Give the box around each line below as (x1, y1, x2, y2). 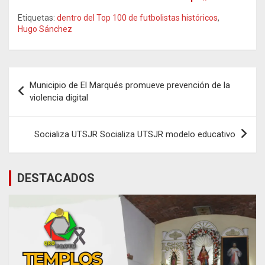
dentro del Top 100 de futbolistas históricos (57, 12, 218, 22)
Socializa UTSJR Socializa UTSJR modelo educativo (34, 128, 235, 140)
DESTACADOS (17, 170, 95, 185)
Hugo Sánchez (18, 24, 72, 34)
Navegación (8, 67, 87, 85)
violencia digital (30, 92, 88, 103)
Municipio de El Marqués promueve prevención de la (30, 79, 230, 91)
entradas (8, 105, 69, 122)
